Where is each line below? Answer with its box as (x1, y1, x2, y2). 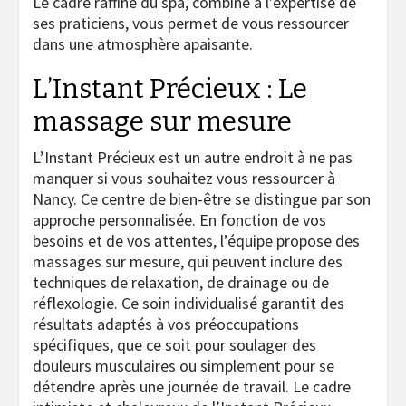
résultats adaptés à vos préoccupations (33, 314, 299, 335)
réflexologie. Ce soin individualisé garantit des (33, 293, 344, 314)
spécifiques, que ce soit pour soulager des (33, 334, 316, 356)
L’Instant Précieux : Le (33, 72, 307, 106)
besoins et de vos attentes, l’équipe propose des (33, 230, 360, 252)
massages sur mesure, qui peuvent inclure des (33, 251, 343, 273)
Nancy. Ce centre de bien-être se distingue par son (33, 188, 371, 210)
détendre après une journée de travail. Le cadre (33, 376, 351, 398)
